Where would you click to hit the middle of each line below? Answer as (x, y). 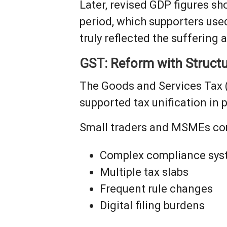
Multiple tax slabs (144, 172)
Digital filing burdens (153, 205)
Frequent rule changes (157, 188)
